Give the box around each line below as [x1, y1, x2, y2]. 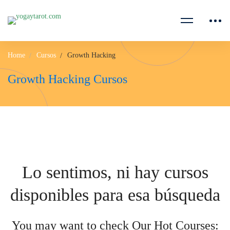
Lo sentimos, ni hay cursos [22, 163, 208, 182]
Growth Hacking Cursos [8, 72, 127, 86]
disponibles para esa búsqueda [10, 185, 220, 204]
